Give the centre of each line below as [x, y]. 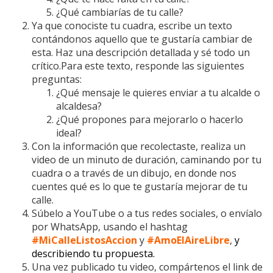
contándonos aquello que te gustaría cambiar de [142, 39]
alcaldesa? [79, 106]
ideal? [69, 133]
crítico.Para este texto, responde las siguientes [138, 66]
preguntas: [57, 79]
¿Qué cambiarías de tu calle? [120, 12]
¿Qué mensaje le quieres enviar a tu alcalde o [158, 93]
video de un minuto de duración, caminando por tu [147, 160]
